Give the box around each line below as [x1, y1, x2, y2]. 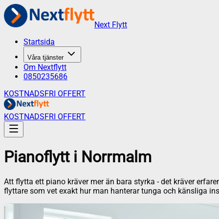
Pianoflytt [4, 148, 69, 167]
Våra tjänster [27, 54, 64, 61]
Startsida [23, 37, 55, 46]
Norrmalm [81, 148, 152, 167]
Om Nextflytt [23, 63, 66, 72]
